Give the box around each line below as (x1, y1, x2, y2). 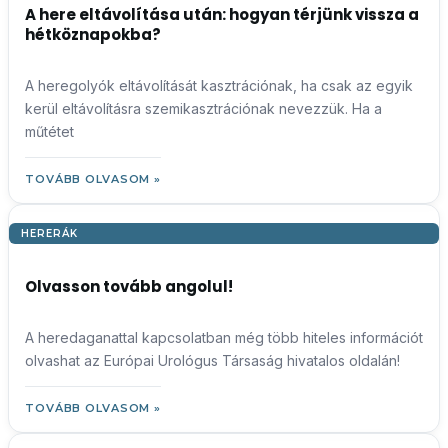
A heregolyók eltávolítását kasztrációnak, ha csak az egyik (25, 77, 413, 94)
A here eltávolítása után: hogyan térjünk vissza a (25, 4, 419, 25)
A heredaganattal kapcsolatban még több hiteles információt (25, 329, 423, 346)
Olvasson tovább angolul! (25, 276, 233, 297)
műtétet (25, 123, 74, 140)
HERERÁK (21, 227, 78, 240)
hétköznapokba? (25, 24, 161, 45)
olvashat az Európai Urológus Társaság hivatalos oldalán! (25, 352, 400, 369)
